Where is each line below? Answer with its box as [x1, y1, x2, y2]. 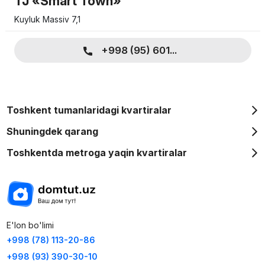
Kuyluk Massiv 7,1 [14, 14, 80, 25]
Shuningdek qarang [6, 125, 98, 138]
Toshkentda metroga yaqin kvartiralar [6, 147, 187, 159]
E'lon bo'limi [6, 220, 54, 231]
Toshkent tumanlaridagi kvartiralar [6, 104, 172, 117]
